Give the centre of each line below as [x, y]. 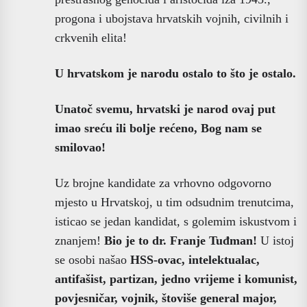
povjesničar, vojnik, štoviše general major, [166, 298]
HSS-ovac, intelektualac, [195, 259]
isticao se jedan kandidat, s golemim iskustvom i [176, 221]
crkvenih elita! [91, 37]
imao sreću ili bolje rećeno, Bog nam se [158, 128]
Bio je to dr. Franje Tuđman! [181, 240]
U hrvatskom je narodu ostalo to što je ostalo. [175, 73]
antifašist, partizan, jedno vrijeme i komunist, [176, 279]
